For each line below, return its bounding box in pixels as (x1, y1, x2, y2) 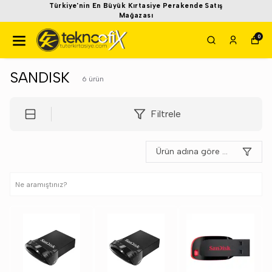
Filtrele (150, 108, 181, 120)
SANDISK (10, 69, 70, 86)
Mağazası (118, 12, 154, 19)
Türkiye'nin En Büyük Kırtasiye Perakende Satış (49, 2, 223, 10)
